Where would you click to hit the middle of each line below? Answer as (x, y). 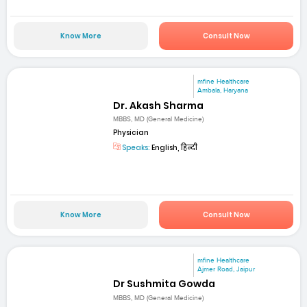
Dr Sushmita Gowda (164, 284)
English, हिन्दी (174, 147)
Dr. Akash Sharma (159, 105)
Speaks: (136, 147)
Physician (131, 132)
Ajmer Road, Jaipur (226, 270)
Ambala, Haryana (223, 91)
